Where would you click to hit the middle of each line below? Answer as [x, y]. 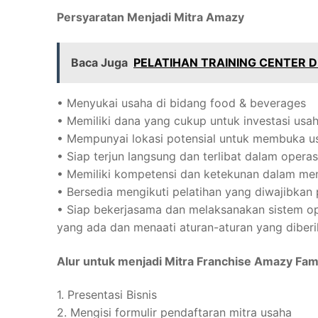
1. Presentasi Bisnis [107, 295]
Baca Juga [99, 63]
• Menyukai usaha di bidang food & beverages [181, 103]
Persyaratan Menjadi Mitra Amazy [150, 17]
